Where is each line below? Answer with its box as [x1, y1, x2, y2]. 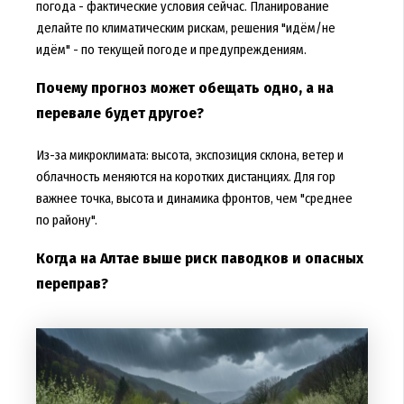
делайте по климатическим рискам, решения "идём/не [35, 19, 335, 36]
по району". [35, 211, 97, 228]
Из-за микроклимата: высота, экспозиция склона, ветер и [35, 146, 344, 163]
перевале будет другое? [35, 103, 204, 123]
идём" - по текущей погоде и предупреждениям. [35, 41, 307, 58]
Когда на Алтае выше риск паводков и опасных [35, 249, 363, 269]
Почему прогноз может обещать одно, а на [35, 78, 334, 97]
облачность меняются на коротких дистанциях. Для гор [35, 168, 335, 185]
